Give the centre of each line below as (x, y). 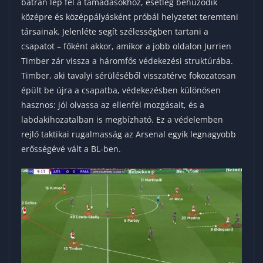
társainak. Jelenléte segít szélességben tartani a (115, 31)
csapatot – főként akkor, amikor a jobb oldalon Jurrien (126, 46)
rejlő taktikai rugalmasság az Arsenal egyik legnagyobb (129, 134)
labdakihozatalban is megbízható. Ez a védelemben (122, 119)
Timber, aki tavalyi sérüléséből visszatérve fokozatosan (129, 75)
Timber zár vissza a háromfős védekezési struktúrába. (127, 60)
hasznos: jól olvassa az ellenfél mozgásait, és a (113, 104)
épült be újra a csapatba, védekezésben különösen (121, 90)
